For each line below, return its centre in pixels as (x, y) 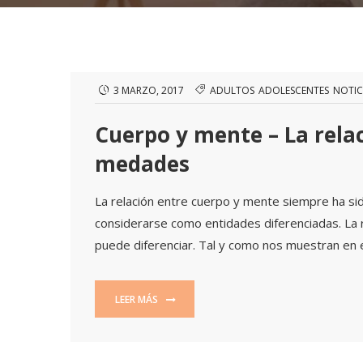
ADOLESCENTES (294, 90)
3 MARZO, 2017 (149, 90)
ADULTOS (232, 90)
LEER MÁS (138, 299)
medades (142, 164)
